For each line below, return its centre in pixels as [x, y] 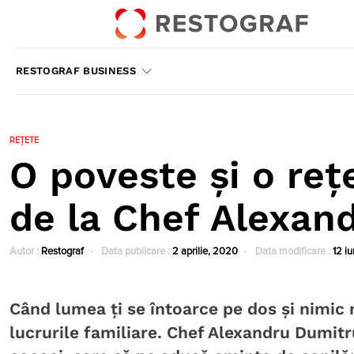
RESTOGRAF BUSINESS [76, 71]
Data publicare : [136, 252]
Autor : [25, 252]
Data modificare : [293, 252]
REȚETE [24, 140]
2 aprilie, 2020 [205, 252]
